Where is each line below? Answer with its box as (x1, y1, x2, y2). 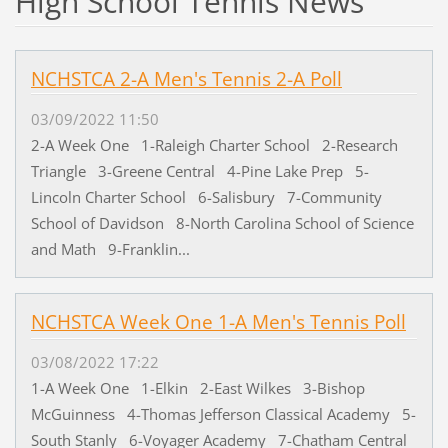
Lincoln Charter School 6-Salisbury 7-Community (30, 186, 382, 207)
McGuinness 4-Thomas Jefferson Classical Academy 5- (30, 403, 416, 424)
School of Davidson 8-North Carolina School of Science (30, 212, 414, 233)
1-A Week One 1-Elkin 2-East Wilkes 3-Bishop (30, 377, 365, 398)
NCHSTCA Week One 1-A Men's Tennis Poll (30, 308, 406, 335)
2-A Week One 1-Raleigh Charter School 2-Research (30, 134, 398, 155)
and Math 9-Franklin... (30, 238, 190, 259)
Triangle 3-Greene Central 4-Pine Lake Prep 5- (30, 160, 369, 181)
